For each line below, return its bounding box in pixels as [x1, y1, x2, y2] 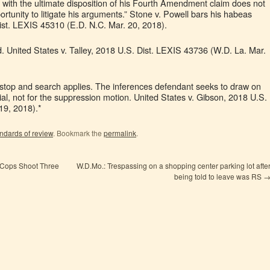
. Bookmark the [53, 128, 104, 138]
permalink [104, 128, 136, 138]
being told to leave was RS [174, 171, 263, 181]
